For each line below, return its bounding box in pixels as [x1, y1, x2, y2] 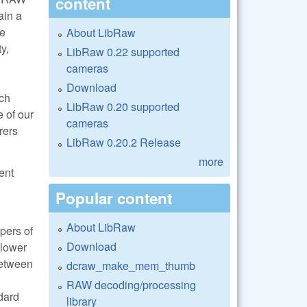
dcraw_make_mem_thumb [66, 257, 195, 273]
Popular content [56, 186, 172, 209]
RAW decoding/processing [66, 276, 196, 293]
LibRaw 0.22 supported [66, 43, 180, 60]
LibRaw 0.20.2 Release [66, 134, 181, 150]
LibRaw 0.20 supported [66, 98, 180, 114]
